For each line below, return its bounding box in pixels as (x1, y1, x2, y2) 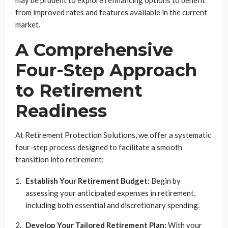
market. (15, 20, 40, 30)
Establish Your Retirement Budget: (25, 176, 150, 186)
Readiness (15, 100, 107, 122)
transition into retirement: (15, 155, 104, 164)
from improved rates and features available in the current (15, 8, 207, 17)
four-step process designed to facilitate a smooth (15, 142, 182, 152)
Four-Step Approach (15, 60, 197, 81)
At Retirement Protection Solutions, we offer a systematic (15, 130, 211, 140)
